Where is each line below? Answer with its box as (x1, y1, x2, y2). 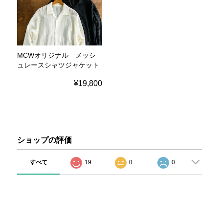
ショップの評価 (17, 136, 72, 144)
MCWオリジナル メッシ (17, 51, 96, 59)
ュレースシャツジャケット (17, 61, 99, 69)
